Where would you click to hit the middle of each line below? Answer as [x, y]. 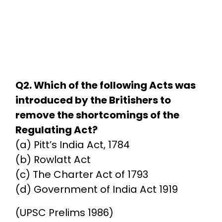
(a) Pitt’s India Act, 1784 [72, 145]
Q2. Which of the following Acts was [105, 85]
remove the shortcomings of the [97, 115]
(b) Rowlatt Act [53, 160]
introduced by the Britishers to [93, 100]
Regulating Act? [56, 130]
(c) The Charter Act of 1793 [82, 175]
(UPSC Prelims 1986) [64, 213]
